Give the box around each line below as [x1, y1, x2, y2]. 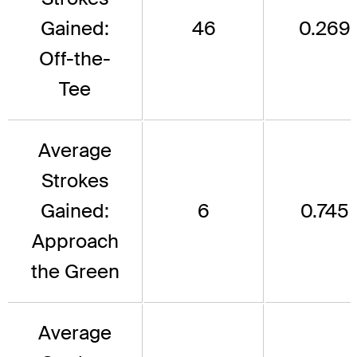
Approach [31, 228, 119, 253]
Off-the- [39, 45, 111, 71]
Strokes [41, 167, 109, 193]
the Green [30, 258, 120, 284]
